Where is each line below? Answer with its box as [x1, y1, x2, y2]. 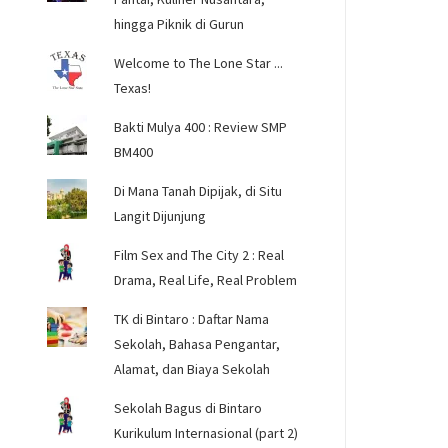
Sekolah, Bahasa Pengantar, [114, 335, 281, 353]
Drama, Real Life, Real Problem [114, 271, 298, 289]
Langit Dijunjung [114, 207, 207, 225]
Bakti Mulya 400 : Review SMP [114, 118, 288, 136]
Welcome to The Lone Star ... [114, 54, 284, 72]
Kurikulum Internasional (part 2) [114, 424, 299, 442]
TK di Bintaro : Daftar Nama [114, 310, 270, 328]
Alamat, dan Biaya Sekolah [114, 360, 271, 378]
